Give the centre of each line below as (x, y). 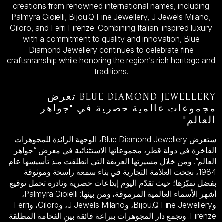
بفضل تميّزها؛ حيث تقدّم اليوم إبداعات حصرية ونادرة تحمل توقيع (113, 183)
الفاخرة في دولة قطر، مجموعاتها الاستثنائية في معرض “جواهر (115, 150)
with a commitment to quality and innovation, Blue (111, 38)
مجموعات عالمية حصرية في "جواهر (128, 108)
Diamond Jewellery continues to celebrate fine (111, 49)
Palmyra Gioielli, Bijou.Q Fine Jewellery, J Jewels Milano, (111, 17)
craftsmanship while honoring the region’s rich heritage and (111, 60)
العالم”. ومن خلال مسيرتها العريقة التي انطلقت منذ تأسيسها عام (112, 161)
